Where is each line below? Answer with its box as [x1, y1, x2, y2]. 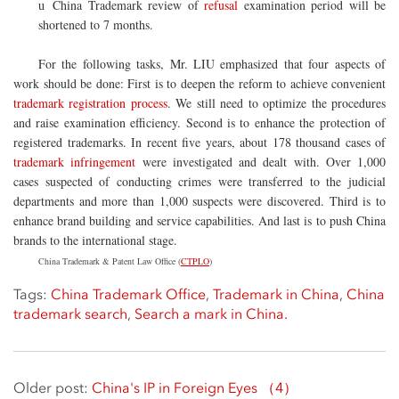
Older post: [13, 379, 92, 396]
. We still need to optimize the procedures [167, 94, 387, 111]
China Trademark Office [51, 286, 206, 303]
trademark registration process [13, 94, 167, 111]
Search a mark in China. [134, 305, 288, 322]
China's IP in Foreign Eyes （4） [92, 379, 297, 396]
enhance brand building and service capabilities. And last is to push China [13, 212, 386, 229]
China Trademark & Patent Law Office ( [38, 255, 181, 267]
